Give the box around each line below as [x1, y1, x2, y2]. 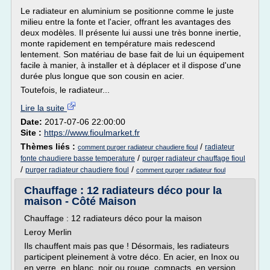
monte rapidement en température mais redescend [20, 39, 215, 48]
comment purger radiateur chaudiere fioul [78, 143, 198, 151]
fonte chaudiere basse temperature [20, 154, 135, 163]
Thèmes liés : [20, 142, 78, 151]
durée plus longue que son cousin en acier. [20, 71, 184, 81]
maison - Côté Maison [24, 195, 136, 207]
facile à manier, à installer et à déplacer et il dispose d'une [20, 60, 241, 70]
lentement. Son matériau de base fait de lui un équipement [20, 49, 244, 59]
